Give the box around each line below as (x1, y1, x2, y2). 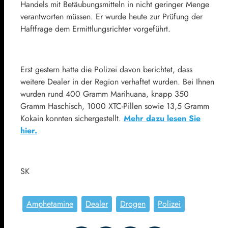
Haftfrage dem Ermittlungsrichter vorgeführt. (20, 23, 170, 35)
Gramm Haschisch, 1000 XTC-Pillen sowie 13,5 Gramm (20, 100, 209, 112)
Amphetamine (26, 198, 73, 210)
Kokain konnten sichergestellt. (20, 112, 124, 125)
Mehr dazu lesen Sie (124, 112, 201, 125)
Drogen (120, 198, 146, 210)
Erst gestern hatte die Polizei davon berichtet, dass (20, 64, 192, 76)
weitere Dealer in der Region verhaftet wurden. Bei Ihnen (20, 76, 214, 88)
